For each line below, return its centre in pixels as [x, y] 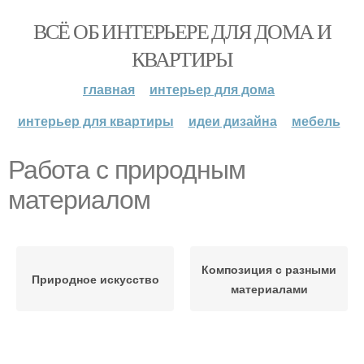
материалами [269, 288]
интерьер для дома [212, 89]
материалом [79, 200]
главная [109, 89]
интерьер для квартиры [95, 121]
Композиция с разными [269, 269]
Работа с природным [127, 170]
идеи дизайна [232, 121]
